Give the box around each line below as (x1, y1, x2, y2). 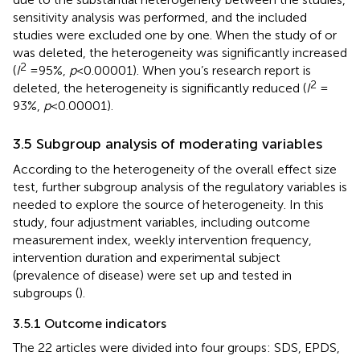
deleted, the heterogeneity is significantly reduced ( (13, 80, 306, 96)
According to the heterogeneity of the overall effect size (13, 161, 337, 177)
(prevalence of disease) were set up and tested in (13, 267, 292, 283)
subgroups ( (13, 284, 79, 301)
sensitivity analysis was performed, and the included (13, 9, 307, 25)
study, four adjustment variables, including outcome (13, 214, 310, 230)
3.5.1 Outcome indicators (13, 315, 166, 331)
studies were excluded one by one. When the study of (13, 27, 325, 43)
